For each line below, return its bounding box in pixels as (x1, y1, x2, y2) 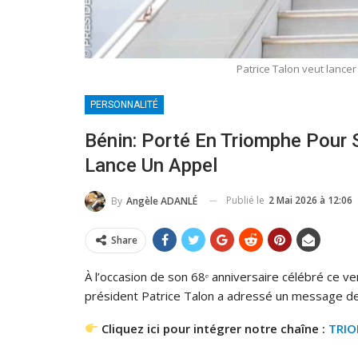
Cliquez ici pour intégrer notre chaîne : (98, 320, 329, 336)
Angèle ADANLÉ (126, 193, 197, 208)
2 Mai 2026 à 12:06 (268, 193, 352, 207)
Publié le (226, 193, 267, 207)
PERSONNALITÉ (90, 98, 158, 110)
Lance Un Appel (85, 153, 217, 177)
